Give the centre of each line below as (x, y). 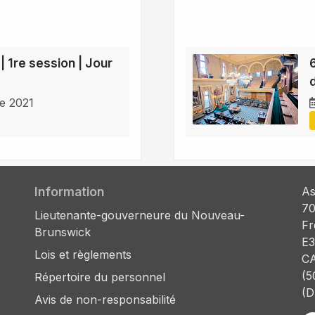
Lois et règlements (83, 255)
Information (69, 192)
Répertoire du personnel (100, 277)
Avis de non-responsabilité (105, 300)
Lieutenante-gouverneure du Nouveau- (140, 216)
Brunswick (63, 232)
